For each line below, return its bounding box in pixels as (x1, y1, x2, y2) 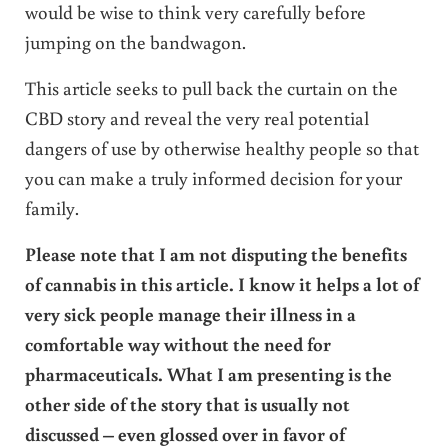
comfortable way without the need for (24, 330, 331, 356)
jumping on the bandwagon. (24, 28, 246, 54)
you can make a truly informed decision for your (24, 164, 402, 190)
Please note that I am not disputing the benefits (24, 240, 407, 266)
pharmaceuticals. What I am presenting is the (24, 360, 392, 386)
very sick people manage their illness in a (24, 300, 356, 326)
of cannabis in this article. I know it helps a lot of (24, 270, 419, 296)
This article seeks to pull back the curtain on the (24, 74, 398, 100)
